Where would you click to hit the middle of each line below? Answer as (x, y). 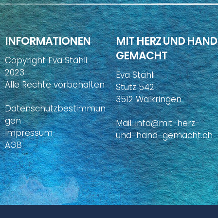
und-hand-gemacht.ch (164, 135)
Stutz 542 (135, 87)
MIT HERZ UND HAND (166, 41)
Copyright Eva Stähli (46, 60)
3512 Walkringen (149, 99)
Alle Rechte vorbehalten (55, 84)
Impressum (29, 133)
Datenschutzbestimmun (55, 108)
